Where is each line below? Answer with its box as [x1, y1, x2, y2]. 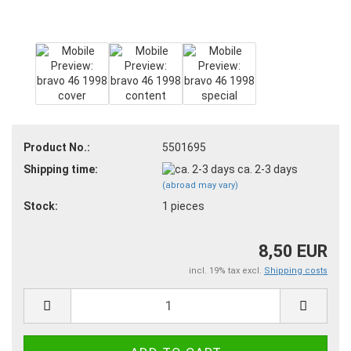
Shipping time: [24, 162, 98, 175]
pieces [170, 200, 204, 213]
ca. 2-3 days [237, 162, 300, 175]
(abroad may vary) [161, 180, 238, 191]
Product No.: [24, 140, 90, 154]
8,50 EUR [259, 241, 327, 261]
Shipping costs [264, 265, 327, 276]
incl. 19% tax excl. [189, 265, 264, 276]
